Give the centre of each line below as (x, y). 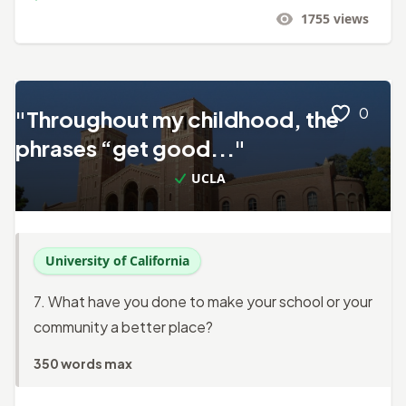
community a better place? (123, 326)
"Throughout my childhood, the (177, 118)
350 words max (83, 363)
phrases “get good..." (130, 147)
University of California (117, 260)
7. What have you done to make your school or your (203, 301)
